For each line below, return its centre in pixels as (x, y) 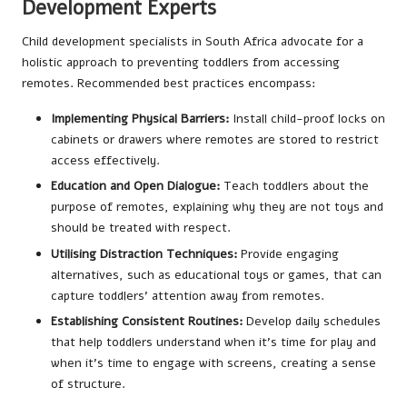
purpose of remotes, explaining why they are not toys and (217, 207)
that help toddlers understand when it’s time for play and (213, 342)
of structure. (88, 383)
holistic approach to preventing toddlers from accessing (181, 63)
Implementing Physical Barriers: (140, 119)
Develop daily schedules (312, 321)
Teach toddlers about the (294, 186)
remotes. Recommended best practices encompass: (169, 84)
